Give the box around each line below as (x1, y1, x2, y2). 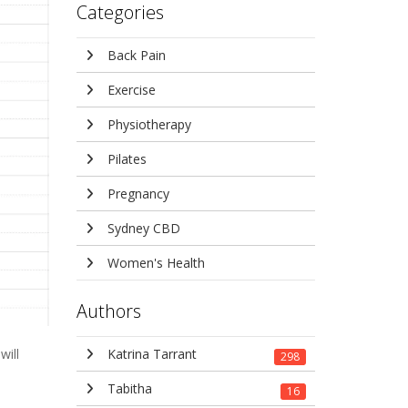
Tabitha (103, 380, 152, 397)
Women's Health (103, 254, 205, 271)
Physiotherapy (103, 116, 191, 133)
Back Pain (103, 46, 166, 64)
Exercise (103, 81, 156, 98)
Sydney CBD (103, 219, 180, 237)
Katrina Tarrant (103, 345, 197, 362)
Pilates (103, 150, 147, 168)
